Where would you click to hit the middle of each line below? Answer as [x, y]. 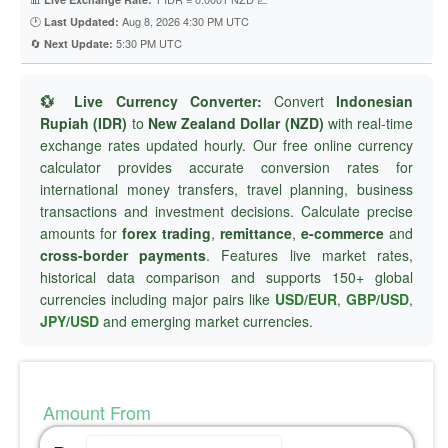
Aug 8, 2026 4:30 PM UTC [184, 21]
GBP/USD [377, 299]
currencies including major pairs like [157, 299]
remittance [256, 233]
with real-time [368, 123]
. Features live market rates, [310, 255]
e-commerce [342, 233]
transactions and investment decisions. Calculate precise [226, 211]
